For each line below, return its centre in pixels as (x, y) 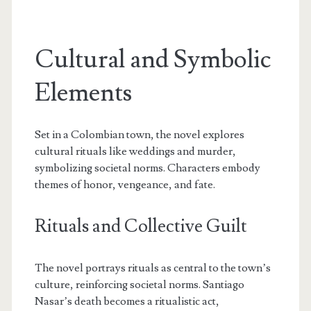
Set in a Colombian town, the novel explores (139, 135)
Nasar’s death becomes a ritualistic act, (127, 302)
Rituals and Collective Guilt (141, 227)
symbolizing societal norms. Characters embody (147, 168)
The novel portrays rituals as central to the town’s (152, 268)
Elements (83, 93)
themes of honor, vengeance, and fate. (125, 185)
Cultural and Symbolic (152, 60)
